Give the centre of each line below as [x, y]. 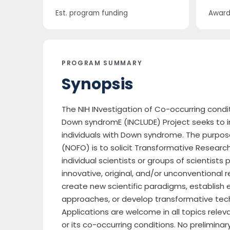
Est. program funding [92, 13]
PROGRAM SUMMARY [102, 63]
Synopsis [98, 84]
